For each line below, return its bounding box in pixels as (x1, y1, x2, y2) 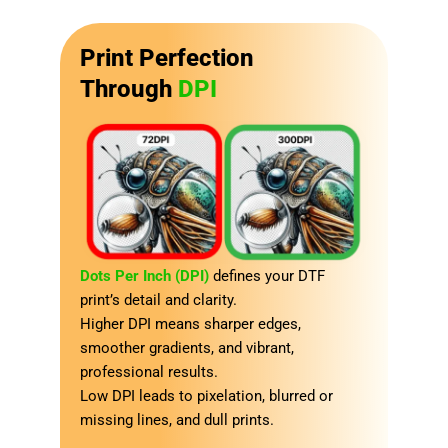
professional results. (80, 363, 218, 382)
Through (80, 74, 178, 103)
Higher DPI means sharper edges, (80, 315, 301, 334)
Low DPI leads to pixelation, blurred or (80, 387, 333, 406)
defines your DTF (209, 267, 325, 286)
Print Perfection (80, 43, 254, 72)
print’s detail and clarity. (80, 291, 237, 310)
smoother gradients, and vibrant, (80, 339, 294, 358)
